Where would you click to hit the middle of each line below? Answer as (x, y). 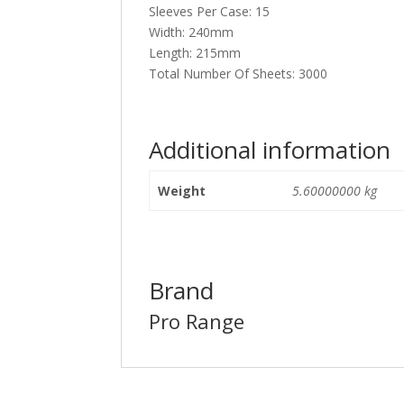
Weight (181, 190)
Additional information (270, 149)
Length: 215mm (195, 52)
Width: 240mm (192, 32)
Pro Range (197, 321)
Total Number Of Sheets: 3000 (239, 73)
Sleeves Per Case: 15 (210, 11)
